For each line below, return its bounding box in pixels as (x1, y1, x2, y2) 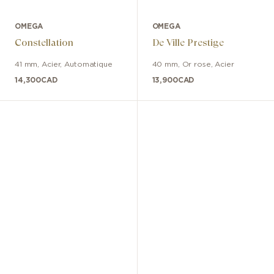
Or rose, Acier (182, 61, 234, 68)
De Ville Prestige (152, 37, 224, 49)
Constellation (15, 37, 73, 49)
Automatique (64, 61, 113, 68)
